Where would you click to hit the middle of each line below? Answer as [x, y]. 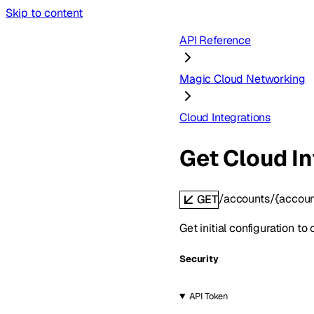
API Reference [215, 40]
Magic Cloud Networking [243, 79]
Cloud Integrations [225, 117]
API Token [209, 296]
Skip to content [44, 13]
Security [199, 259]
